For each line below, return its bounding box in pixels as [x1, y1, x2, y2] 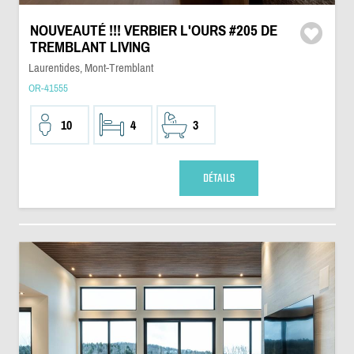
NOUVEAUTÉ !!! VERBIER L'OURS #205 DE [29, 22, 277, 39]
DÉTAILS [202, 168, 235, 188]
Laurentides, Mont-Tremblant [28, 61, 153, 74]
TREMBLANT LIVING [29, 39, 150, 55]
